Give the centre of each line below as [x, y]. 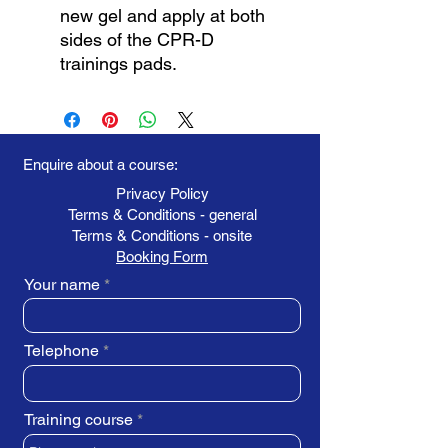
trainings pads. [118, 64]
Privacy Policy [162, 194]
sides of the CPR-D [137, 40]
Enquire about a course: [100, 165]
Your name [62, 285]
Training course [78, 420]
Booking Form [162, 257]
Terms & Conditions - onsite [162, 236]
